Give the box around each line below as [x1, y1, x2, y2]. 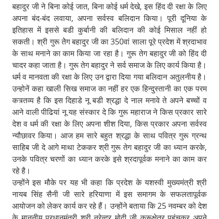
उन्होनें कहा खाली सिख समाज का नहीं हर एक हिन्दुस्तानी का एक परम [12, 83, 207, 94]
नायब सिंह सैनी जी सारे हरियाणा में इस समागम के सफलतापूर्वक [12, 188, 207, 199]
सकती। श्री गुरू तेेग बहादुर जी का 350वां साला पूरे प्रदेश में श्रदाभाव [12, 36, 207, 47]
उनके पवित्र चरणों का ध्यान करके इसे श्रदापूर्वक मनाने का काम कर [12, 153, 207, 164]
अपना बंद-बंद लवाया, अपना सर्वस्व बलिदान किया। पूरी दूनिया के [12, 12, 207, 23]
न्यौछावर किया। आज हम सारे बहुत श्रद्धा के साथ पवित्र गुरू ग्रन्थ [12, 130, 207, 141]
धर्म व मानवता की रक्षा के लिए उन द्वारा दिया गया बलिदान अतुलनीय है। [12, 71, 207, 82]
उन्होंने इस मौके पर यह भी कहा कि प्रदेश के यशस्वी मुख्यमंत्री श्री [12, 176, 207, 188]
